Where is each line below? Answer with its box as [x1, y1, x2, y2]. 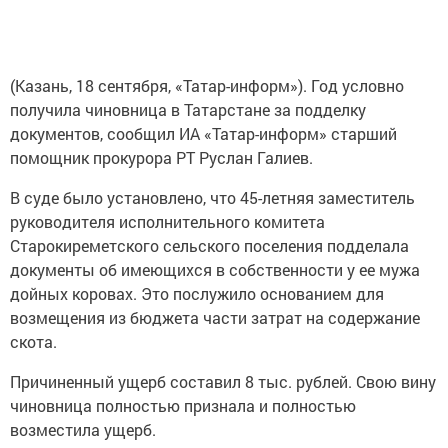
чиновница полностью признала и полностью [10, 395, 356, 416]
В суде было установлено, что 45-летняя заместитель [10, 187, 415, 208]
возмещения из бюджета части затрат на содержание [10, 307, 420, 328]
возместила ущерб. [10, 419, 156, 440]
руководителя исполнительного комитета [10, 211, 325, 232]
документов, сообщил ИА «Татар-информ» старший [10, 123, 397, 144]
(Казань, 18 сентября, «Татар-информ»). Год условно [10, 75, 404, 96]
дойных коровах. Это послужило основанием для [10, 283, 384, 304]
